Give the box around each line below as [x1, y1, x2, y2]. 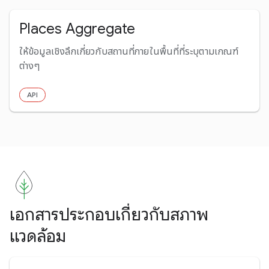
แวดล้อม [10, 225, 66, 247]
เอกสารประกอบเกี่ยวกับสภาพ [10, 204, 208, 225]
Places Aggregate [19, 19, 135, 38]
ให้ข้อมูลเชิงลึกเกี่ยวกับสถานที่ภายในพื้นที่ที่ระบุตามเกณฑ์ [19, 45, 239, 57]
